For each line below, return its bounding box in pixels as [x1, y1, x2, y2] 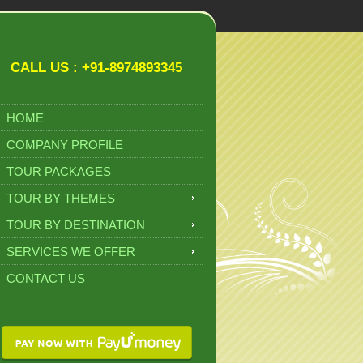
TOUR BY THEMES [6, 191, 115, 205]
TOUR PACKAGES [6, 164, 111, 178]
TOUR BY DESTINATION [6, 218, 145, 232]
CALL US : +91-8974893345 [11, 60, 182, 75]
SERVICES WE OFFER [6, 245, 135, 258]
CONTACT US [6, 271, 85, 285]
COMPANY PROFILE [6, 138, 123, 152]
